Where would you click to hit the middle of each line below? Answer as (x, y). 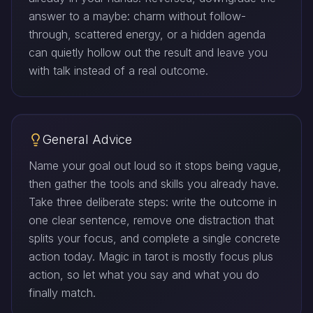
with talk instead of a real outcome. (118, 71)
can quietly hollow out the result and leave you (148, 52)
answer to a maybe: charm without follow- (137, 16)
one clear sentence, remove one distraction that (151, 220)
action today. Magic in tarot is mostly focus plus (151, 256)
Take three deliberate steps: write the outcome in (153, 202)
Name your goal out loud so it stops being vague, (155, 166)
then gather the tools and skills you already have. (154, 184)
